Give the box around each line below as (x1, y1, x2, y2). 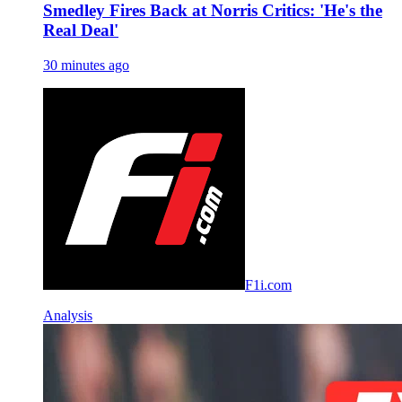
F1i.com (245, 276, 292, 293)
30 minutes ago (43, 57, 129, 73)
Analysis (43, 307, 92, 323)
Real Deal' (43, 20, 118, 39)
